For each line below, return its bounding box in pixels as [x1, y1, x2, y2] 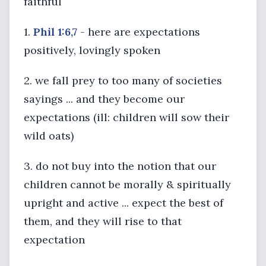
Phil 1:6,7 [33, 25, 77, 39]
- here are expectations [77, 25, 200, 39]
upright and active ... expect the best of [24, 196, 223, 210]
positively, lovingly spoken [24, 43, 160, 57]
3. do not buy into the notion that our [24, 159, 216, 173]
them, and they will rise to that [24, 214, 182, 228]
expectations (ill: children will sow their [24, 110, 229, 124]
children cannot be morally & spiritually [24, 178, 231, 191]
